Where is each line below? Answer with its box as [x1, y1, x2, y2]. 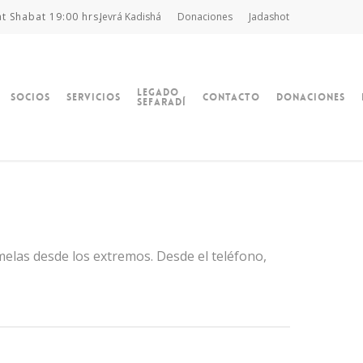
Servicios [66, 91, 121, 104]
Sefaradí [136, 96, 186, 109]
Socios [10, 91, 50, 104]
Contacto [202, 91, 260, 104]
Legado [136, 86, 179, 99]
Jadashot [249, 10, 289, 23]
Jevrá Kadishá [100, 10, 161, 23]
